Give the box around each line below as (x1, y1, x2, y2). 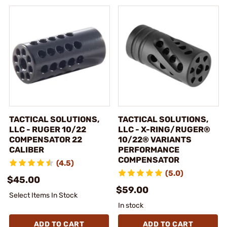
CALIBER (9, 145, 44, 155)
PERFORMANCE (118, 145, 179, 155)
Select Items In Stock (9, 191, 78, 200)
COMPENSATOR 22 (9, 135, 82, 144)
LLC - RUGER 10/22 (9, 125, 86, 134)
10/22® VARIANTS (118, 135, 192, 144)
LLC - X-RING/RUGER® (118, 125, 210, 134)
